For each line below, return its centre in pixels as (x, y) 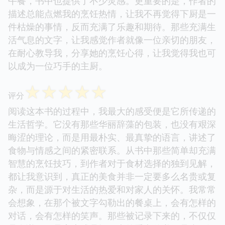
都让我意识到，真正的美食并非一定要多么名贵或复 (112, 176)
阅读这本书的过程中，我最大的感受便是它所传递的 (112, 111)
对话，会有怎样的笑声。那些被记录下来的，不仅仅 (112, 215)
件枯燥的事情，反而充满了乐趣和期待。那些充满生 (112, 26)
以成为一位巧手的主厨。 (58, 66)
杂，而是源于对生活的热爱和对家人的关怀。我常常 (112, 189)
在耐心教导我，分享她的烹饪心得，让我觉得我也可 (112, 52)
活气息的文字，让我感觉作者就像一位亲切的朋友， (112, 39)
